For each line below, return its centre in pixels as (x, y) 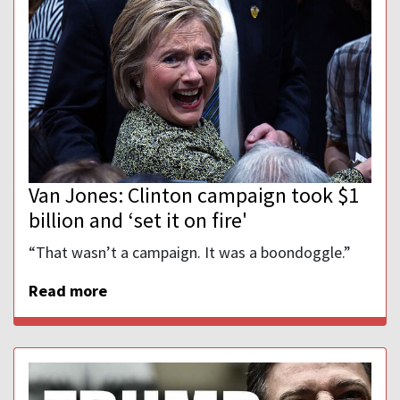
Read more (68, 291)
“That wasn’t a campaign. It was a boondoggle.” (190, 253)
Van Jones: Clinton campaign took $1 (194, 196)
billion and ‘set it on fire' (138, 221)
